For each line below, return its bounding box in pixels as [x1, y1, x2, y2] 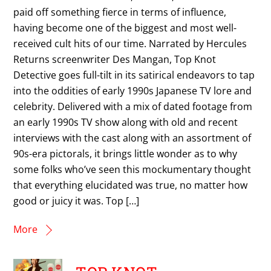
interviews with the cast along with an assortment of [13, 131, 252, 145]
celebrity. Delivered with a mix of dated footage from [13, 99, 253, 113]
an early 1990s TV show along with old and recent [13, 115, 238, 129]
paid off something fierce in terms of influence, [13, 5, 227, 19]
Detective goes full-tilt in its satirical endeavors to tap [13, 68, 255, 82]
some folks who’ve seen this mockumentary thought [13, 162, 252, 176]
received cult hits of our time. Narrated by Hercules [13, 36, 247, 50]
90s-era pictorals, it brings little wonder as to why [13, 146, 238, 160]
